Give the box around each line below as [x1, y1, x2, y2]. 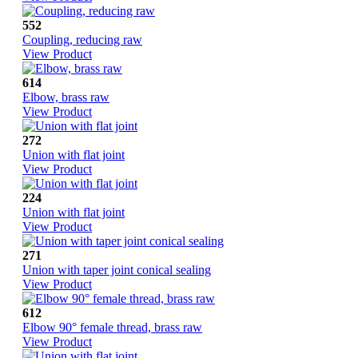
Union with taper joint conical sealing [22, 263, 211, 277]
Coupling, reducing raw [22, 33, 142, 47]
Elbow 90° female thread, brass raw [22, 320, 202, 335]
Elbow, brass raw [22, 90, 109, 105]
